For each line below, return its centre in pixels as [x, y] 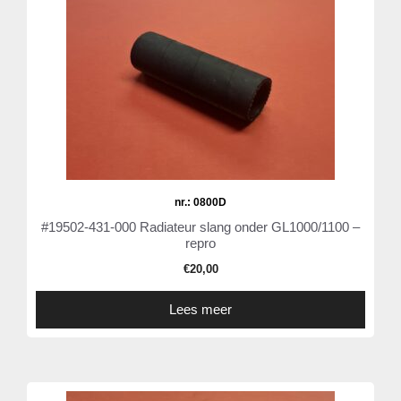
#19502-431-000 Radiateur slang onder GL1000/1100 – [200, 227]
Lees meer [200, 310]
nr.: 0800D [200, 203]
